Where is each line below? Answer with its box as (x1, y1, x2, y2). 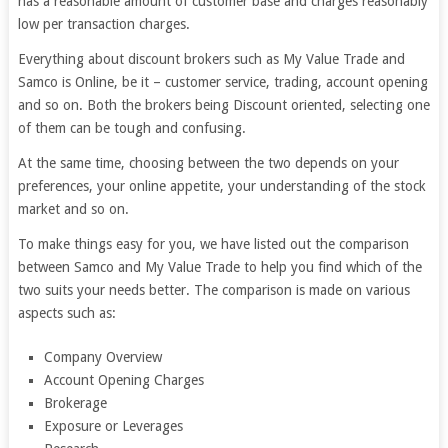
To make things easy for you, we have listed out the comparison (17, 236, 409, 252)
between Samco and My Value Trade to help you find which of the (17, 259, 422, 275)
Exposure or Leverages (44, 418, 184, 434)
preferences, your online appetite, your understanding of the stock (17, 178, 426, 194)
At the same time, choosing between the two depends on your (17, 155, 399, 171)
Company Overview (44, 349, 163, 365)
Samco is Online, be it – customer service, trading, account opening (17, 74, 428, 90)
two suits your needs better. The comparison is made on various (17, 282, 410, 298)
